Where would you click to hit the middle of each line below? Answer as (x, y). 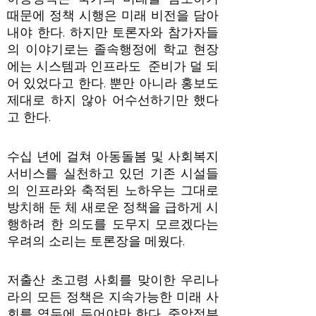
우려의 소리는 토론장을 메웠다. (96, 241)
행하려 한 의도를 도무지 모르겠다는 (113, 224)
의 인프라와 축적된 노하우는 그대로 (113, 190)
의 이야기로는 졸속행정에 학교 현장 (113, 49)
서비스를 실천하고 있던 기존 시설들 (113, 173)
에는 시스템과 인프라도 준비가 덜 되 (113, 66)
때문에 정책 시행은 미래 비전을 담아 (113, 16)
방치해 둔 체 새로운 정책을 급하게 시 (113, 207)
